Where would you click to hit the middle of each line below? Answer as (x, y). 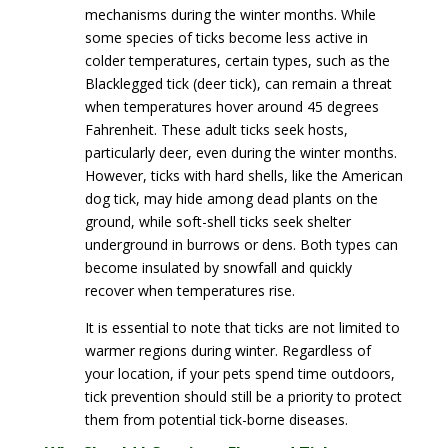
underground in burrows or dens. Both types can (241, 244)
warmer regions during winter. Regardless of (227, 350)
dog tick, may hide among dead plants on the (231, 198)
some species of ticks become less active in (226, 37)
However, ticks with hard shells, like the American (243, 175)
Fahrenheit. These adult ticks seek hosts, (216, 129)
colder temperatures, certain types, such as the (237, 60)
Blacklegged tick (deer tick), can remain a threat (238, 83)
